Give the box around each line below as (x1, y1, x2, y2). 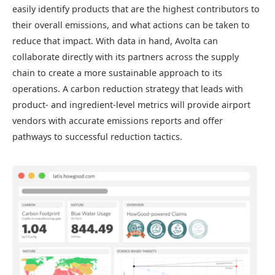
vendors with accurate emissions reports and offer (12, 114, 223, 126)
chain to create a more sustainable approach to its (12, 66, 222, 79)
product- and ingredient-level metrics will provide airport (12, 98, 250, 110)
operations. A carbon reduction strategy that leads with (12, 82, 243, 95)
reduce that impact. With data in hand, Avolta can (12, 34, 218, 47)
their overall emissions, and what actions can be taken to (12, 18, 250, 31)
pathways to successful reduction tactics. (12, 130, 182, 142)
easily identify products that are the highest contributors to (12, 2, 260, 15)
